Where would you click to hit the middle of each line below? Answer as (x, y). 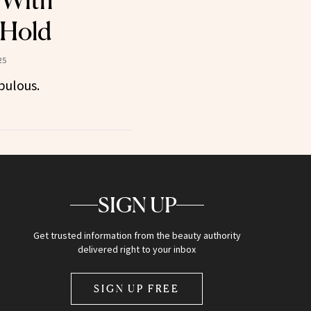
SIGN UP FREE (137, 289)
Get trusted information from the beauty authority (137, 236)
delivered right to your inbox (137, 250)
